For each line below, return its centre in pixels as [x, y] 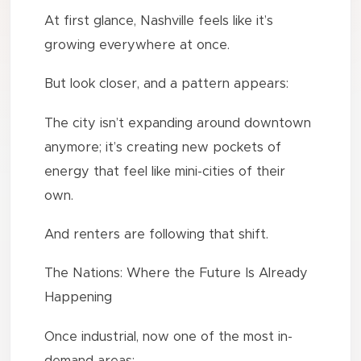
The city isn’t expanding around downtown [178, 123]
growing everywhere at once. [137, 45]
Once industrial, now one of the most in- [169, 336]
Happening [79, 298]
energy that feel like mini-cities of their [165, 171]
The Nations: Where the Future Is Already [176, 274]
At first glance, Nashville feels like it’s [159, 21]
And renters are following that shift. [157, 235]
